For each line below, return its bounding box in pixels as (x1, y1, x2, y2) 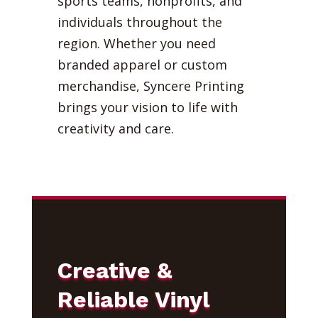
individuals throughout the (57, 13, 222, 31)
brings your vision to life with (57, 98, 238, 116)
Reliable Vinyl (57, 285, 210, 313)
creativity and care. (57, 119, 174, 137)
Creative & (57, 256, 172, 284)
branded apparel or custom (57, 55, 227, 73)
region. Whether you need (57, 34, 216, 52)
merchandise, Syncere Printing (57, 77, 244, 94)
